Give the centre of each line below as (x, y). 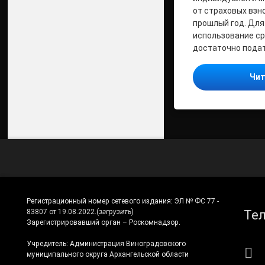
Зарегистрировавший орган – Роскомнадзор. (103, 222)
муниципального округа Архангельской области (107, 254)
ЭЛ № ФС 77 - (196, 201)
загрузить (115, 212)
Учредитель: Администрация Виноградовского (106, 243)
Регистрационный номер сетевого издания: (100, 201)
